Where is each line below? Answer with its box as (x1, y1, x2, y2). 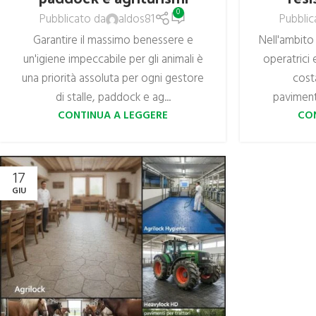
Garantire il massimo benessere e (32, 30, 193, 50)
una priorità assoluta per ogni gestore (22, 68, 205, 88)
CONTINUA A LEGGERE (58, 107, 169, 124)
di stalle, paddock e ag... (55, 87, 171, 107)
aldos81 (119, 10, 155, 29)
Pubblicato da (39, 10, 107, 29)
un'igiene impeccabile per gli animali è (23, 49, 203, 69)
